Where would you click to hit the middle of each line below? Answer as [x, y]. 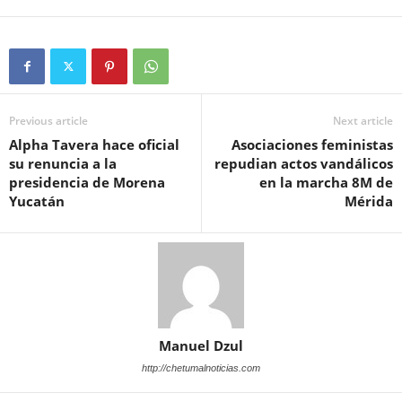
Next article [363, 120]
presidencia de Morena [87, 182]
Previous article [48, 120]
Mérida [369, 201]
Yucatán [37, 201]
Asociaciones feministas [312, 144]
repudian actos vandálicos [304, 163]
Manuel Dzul [201, 345]
